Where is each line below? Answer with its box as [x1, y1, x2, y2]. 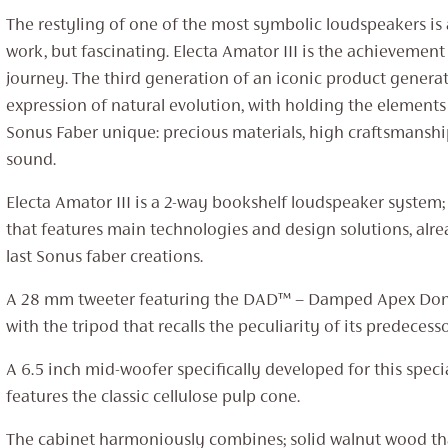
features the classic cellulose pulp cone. [5, 389, 300, 408]
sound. [5, 152, 56, 171]
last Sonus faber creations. [5, 249, 203, 268]
